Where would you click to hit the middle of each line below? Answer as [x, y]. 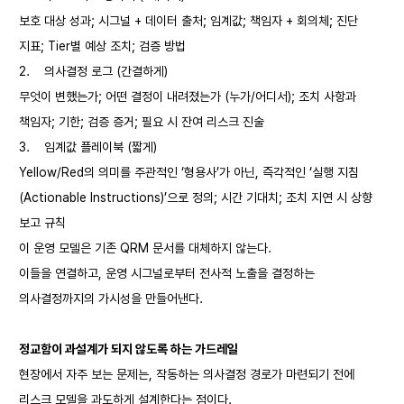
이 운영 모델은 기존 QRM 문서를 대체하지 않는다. [145, 248]
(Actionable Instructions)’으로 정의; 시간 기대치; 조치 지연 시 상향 [196, 197]
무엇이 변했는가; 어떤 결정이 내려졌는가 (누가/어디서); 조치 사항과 [188, 96]
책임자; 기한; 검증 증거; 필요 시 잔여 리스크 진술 [142, 122]
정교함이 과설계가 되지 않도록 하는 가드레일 [129, 349]
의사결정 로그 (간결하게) [106, 71]
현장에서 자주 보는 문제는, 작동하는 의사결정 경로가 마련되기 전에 [187, 374]
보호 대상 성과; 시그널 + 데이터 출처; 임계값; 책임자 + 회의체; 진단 [188, 21]
